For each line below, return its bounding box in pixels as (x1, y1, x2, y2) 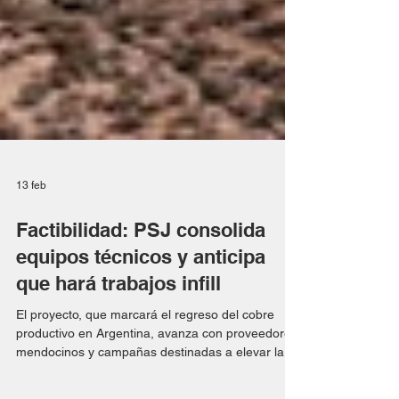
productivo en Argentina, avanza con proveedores (16, 362, 297, 376)
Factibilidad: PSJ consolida (16, 254, 265, 277)
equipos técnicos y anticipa (16, 281, 265, 304)
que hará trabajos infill (16, 307, 221, 330)
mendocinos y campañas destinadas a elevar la (16, 380, 284, 395)
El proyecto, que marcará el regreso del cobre (16, 343, 274, 357)
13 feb (16, 215, 46, 227)
